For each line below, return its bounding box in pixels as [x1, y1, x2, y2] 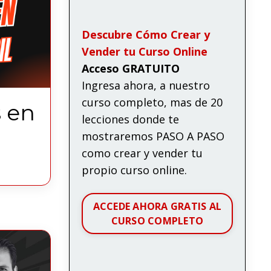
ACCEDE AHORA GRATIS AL [93, 199, 221, 213]
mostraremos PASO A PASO [81, 128, 224, 143]
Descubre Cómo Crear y [81, 27, 210, 42]
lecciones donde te [81, 111, 179, 126]
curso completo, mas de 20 [81, 94, 223, 109]
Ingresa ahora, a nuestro [81, 77, 210, 93]
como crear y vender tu [81, 145, 203, 160]
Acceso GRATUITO [81, 60, 180, 76]
